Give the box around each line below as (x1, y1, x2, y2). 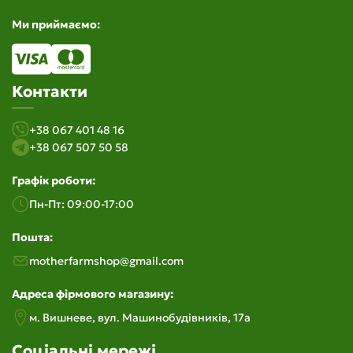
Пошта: (12, 230, 53, 245)
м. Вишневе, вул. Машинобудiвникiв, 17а (29, 310, 251, 325)
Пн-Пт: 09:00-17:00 (29, 197, 134, 212)
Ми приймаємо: (12, 17, 100, 32)
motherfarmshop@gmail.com (29, 254, 184, 269)
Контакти (12, 81, 87, 102)
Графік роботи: (12, 173, 95, 188)
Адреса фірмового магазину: (12, 287, 173, 302)
